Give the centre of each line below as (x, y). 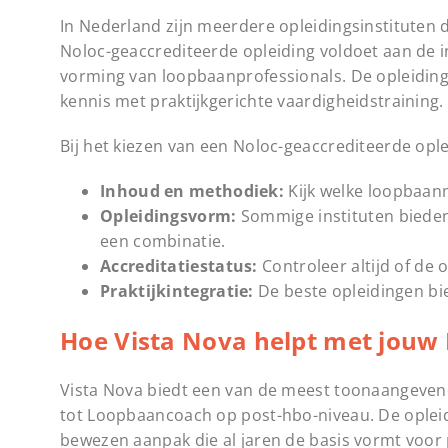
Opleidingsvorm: (168, 215)
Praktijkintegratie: (177, 290)
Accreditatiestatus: (179, 265)
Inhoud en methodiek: (192, 190)
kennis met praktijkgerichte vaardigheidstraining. (252, 100)
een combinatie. (163, 240)
